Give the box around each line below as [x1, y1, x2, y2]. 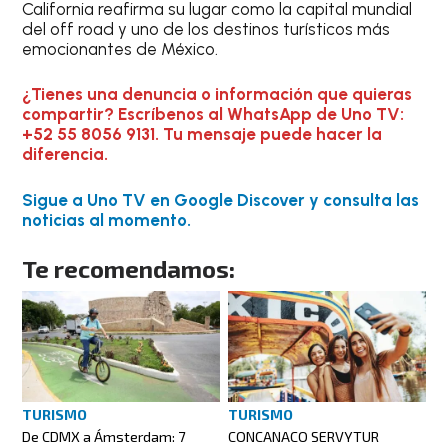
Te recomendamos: [22, 254, 236, 284]
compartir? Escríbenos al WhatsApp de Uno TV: [22, 104, 405, 125]
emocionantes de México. [22, 38, 219, 59]
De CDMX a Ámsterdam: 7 [22, 428, 186, 446]
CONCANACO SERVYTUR [228, 428, 379, 446]
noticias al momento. [22, 209, 192, 230]
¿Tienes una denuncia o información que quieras [22, 84, 413, 105]
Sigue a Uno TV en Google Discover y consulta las [22, 189, 420, 210]
